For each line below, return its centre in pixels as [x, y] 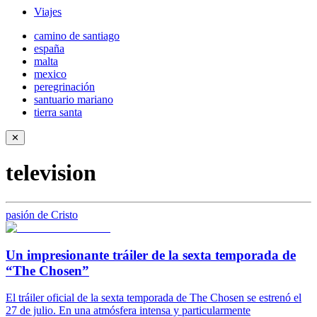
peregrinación [64, 87]
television [51, 173]
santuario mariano [74, 99]
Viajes [48, 12]
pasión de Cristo [42, 214]
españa [49, 48]
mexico [50, 74]
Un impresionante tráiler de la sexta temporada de [151, 255]
